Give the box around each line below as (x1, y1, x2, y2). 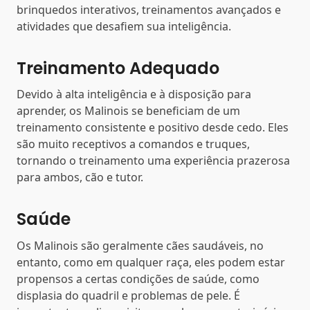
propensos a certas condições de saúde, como (17, 271, 259, 286)
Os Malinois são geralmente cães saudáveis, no (17, 238, 264, 253)
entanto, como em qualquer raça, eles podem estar (17, 255, 285, 270)
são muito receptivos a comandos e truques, (17, 136, 250, 152)
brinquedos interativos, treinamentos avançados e (17, 1, 281, 17)
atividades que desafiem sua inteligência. (17, 18, 231, 34)
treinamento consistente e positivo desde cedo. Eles (17, 120, 289, 136)
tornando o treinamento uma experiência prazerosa (17, 153, 290, 169)
